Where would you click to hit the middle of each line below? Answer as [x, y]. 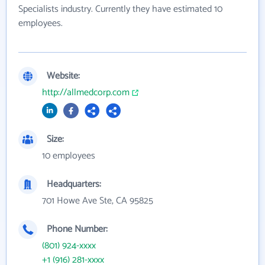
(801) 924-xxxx [69, 245]
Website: [63, 76]
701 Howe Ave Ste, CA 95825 [98, 201]
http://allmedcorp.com [86, 92]
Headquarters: [74, 184]
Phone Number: [77, 229]
